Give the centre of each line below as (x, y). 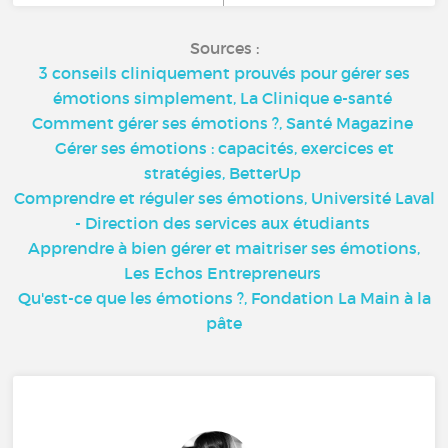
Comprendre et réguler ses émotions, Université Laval (224, 197)
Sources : (224, 47)
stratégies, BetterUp (222, 172)
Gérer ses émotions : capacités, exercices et (224, 147)
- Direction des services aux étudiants (222, 222)
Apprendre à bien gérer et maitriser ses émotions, (224, 247)
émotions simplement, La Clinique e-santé (222, 97)
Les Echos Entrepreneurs (222, 272)
